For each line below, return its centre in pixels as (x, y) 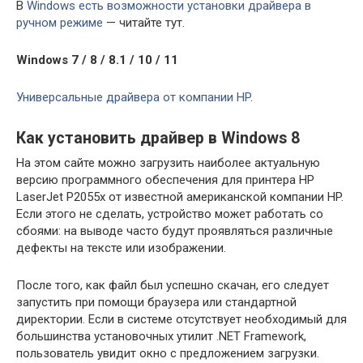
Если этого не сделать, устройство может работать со (170, 214)
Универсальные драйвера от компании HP (133, 97)
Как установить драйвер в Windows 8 (158, 138)
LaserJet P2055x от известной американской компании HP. (180, 196)
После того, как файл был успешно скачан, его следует (173, 285)
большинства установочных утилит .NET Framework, (161, 336)
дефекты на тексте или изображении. (121, 248)
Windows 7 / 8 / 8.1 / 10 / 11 (97, 60)
